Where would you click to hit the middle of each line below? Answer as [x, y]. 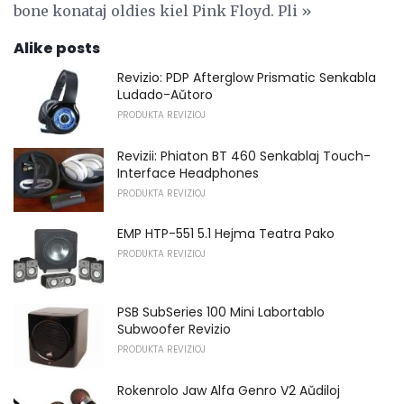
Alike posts [57, 49]
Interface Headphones [188, 173]
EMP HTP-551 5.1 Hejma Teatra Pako [226, 234]
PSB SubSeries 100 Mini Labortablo [221, 312]
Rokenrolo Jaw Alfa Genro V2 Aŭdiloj [229, 390]
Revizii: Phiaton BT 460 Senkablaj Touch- [244, 156]
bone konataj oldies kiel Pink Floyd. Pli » [163, 11]
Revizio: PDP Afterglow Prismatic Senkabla [247, 78]
